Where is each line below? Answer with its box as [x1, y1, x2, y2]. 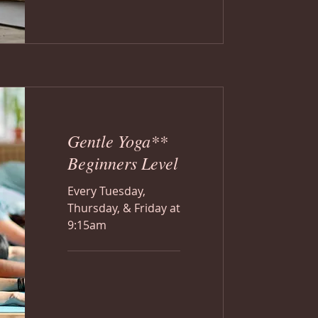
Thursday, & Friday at [67, 200, 180, 216]
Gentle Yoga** [67, 129, 168, 152]
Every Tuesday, [67, 183, 146, 199]
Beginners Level [67, 151, 178, 174]
